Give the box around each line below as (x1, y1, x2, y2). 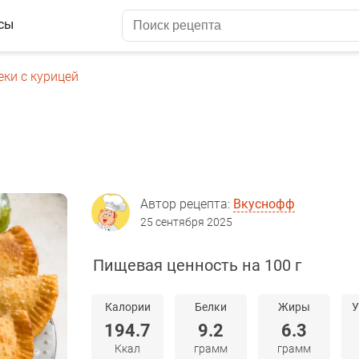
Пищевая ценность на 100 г (93, 256, 301, 275)
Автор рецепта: (140, 196, 233, 212)
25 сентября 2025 (140, 216, 232, 228)
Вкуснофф (233, 196, 295, 212)
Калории (104, 301, 151, 313)
